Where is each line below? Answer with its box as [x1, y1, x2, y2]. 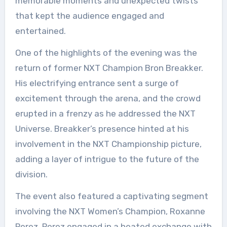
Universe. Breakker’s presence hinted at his [15, 124, 189, 134]
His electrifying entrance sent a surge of [15, 78, 179, 88]
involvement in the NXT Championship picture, [15, 139, 202, 149]
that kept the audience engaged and [15, 11, 164, 21]
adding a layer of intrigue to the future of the [15, 154, 199, 164]
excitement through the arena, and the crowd [15, 93, 201, 103]
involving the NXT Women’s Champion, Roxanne [15, 206, 205, 216]
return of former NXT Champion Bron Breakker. [15, 63, 203, 73]
